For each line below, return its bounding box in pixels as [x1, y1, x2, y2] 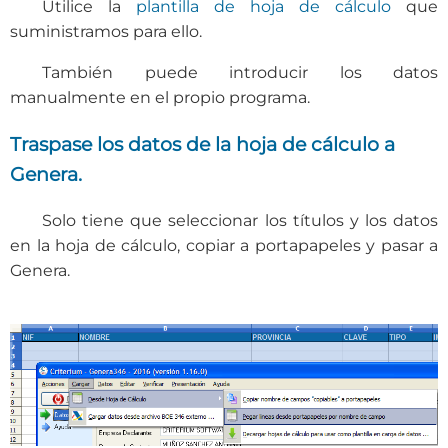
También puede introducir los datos [42, 62, 438, 82]
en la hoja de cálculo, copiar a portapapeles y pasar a [10, 236, 438, 256]
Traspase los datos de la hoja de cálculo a [10, 132, 395, 157]
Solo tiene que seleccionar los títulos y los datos [42, 211, 438, 231]
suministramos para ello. [10, 21, 202, 41]
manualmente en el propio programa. [10, 87, 310, 107]
